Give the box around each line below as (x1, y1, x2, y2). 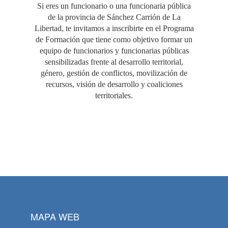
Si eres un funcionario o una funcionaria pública (37, 2, 191, 11)
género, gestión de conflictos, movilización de (41, 69, 187, 78)
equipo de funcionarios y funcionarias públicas (39, 46, 189, 55)
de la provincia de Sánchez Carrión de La (47, 13, 181, 22)
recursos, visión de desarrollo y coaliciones (45, 80, 183, 89)
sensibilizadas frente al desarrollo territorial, (45, 58, 183, 67)
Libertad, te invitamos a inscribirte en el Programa (34, 24, 194, 33)
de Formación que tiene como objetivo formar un (36, 35, 192, 44)
